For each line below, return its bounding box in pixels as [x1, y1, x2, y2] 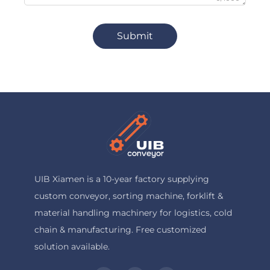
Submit [117, 30, 153, 42]
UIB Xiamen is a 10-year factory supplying [34, 174, 209, 185]
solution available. [34, 241, 110, 253]
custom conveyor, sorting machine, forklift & [34, 190, 223, 202]
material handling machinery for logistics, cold [34, 207, 232, 219]
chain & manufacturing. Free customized [34, 224, 206, 236]
